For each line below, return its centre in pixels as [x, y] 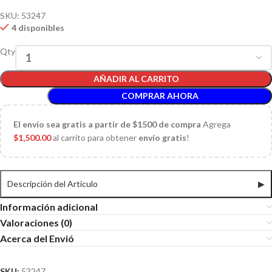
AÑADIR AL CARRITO [136, 79]
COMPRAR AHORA [160, 96]
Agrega [216, 124]
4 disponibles [38, 28]
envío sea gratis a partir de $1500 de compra [112, 124]
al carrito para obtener [95, 138]
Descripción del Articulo [53, 184]
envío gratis [162, 138]
